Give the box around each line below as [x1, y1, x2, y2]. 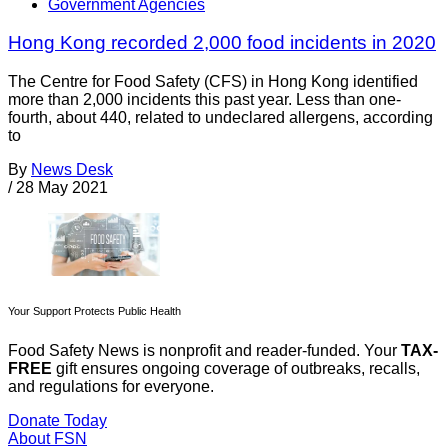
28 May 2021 [16, 179, 108, 197]
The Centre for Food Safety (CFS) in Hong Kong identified [8, 73, 418, 91]
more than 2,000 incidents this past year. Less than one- [8, 91, 401, 109]
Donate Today [8, 412, 107, 430]
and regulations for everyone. [8, 378, 214, 396]
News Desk [31, 161, 113, 179]
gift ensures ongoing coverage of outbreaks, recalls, [52, 360, 420, 378]
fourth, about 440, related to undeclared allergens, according [8, 109, 433, 127]
